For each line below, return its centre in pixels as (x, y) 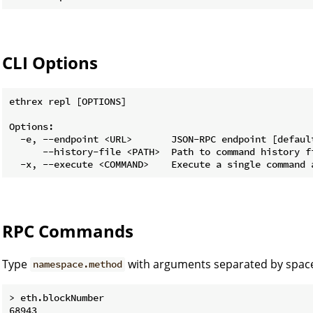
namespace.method (78, 264)
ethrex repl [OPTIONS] (68, 101)
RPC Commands (68, 231)
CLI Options (50, 62)
